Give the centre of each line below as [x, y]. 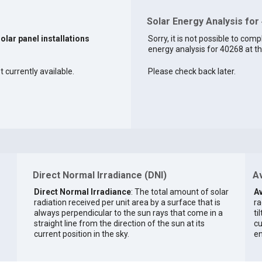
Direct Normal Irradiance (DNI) [99, 175]
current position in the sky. [81, 234]
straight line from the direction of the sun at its [119, 223]
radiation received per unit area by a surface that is [127, 202]
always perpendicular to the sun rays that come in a [128, 213]
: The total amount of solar [180, 192]
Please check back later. [192, 72]
